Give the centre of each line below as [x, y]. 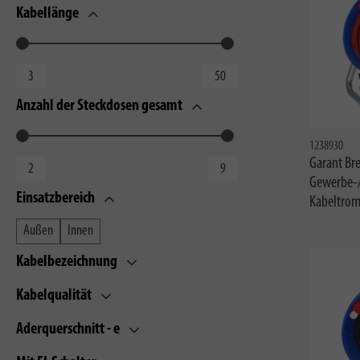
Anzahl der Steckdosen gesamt [99, 106]
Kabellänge [47, 14]
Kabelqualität [54, 296]
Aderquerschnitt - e [68, 329]
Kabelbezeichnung [67, 262]
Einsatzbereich [55, 198]
